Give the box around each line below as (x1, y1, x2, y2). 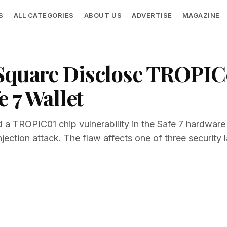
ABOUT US (84, 11, 122, 19)
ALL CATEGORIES (13, 11, 74, 19)
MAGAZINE (182, 11, 220, 19)
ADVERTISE (132, 11, 172, 19)
